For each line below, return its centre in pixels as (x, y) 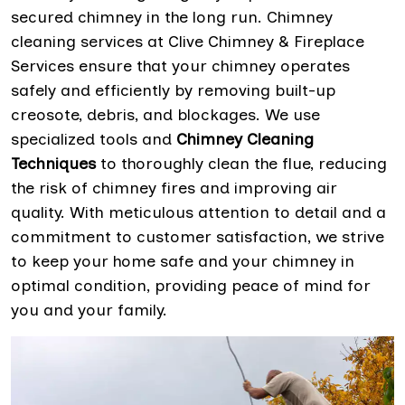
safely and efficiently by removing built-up (173, 90)
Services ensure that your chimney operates (180, 66)
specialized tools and (94, 139)
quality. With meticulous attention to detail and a (198, 212)
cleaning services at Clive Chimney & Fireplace (188, 42)
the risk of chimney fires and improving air (174, 188)
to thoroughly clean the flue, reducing (241, 164)
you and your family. (89, 310)
